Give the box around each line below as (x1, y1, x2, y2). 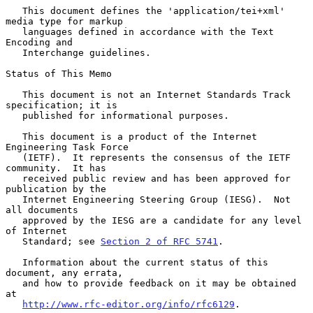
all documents (6, 204, 78, 215)
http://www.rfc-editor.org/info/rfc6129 (22, 298, 235, 310)
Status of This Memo (6, 68, 112, 79)
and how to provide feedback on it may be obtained (6, 277, 22, 289)
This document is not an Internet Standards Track (6, 89, 22, 100)
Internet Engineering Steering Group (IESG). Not (6, 194, 22, 205)
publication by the (6, 183, 106, 194)
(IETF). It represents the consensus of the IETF (6, 152, 22, 163)
